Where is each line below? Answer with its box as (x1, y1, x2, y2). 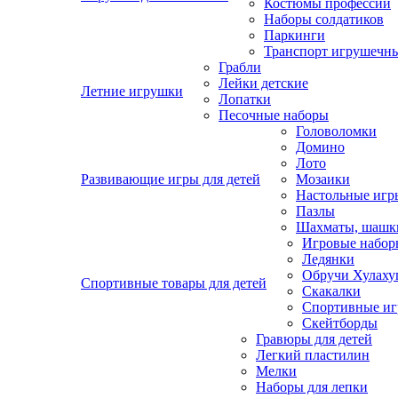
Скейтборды (302, 315, 378, 330)
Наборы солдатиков (264, 12, 384, 27)
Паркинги (264, 28, 325, 43)
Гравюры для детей (256, 331, 372, 346)
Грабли (219, 60, 261, 75)
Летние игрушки (81, 84, 183, 99)
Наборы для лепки (256, 379, 368, 394)
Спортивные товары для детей (81, 275, 267, 291)
